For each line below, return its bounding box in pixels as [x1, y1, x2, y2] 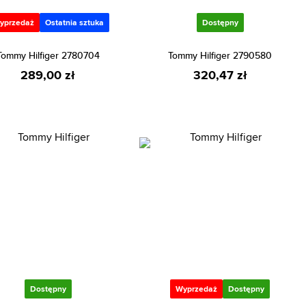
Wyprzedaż [176, 283, 217, 295]
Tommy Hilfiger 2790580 [168, 48, 272, 62]
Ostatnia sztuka [44, 16, 104, 29]
